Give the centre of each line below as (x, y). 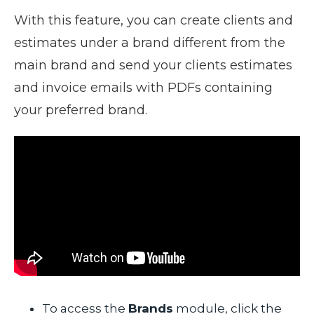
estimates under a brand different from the (150, 43)
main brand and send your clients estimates (153, 65)
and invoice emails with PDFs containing (143, 88)
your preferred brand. (81, 110)
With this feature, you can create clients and (153, 20)
